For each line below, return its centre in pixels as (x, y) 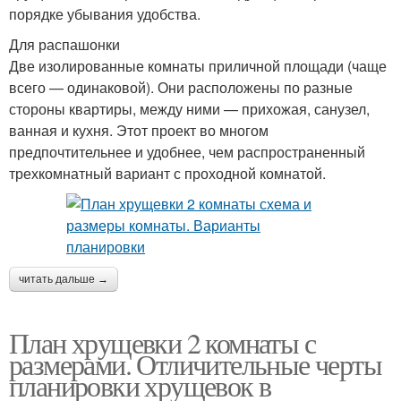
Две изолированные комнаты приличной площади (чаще (198, 66)
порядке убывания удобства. (105, 14)
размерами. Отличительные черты (195, 364)
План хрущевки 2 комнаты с (162, 342)
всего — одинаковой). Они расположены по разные (181, 87)
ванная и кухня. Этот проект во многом (139, 130)
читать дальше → (64, 279)
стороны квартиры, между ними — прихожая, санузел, (189, 109)
